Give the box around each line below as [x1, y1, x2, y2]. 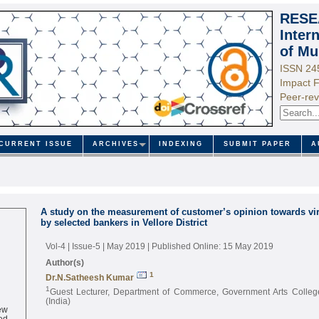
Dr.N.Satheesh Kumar [45, 272, 134, 282]
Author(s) [45, 257, 84, 267]
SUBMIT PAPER [223, 140, 291, 148]
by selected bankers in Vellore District [40, 216, 207, 228]
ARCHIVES [93, 140, 140, 148]
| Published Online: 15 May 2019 [147, 241, 273, 251]
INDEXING [159, 140, 204, 148]
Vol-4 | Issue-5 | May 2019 [45, 241, 147, 251]
